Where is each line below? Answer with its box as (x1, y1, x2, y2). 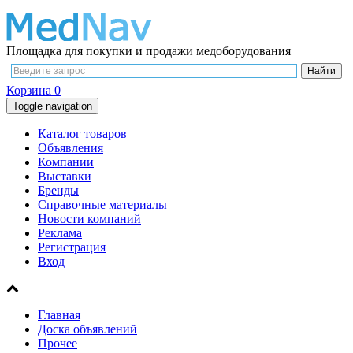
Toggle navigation (13, 100, 92, 112)
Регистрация (38, 240, 106, 254)
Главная (38, 308, 80, 321)
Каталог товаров (38, 127, 127, 140)
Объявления (38, 141, 103, 154)
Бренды (38, 184, 79, 197)
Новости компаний (38, 212, 141, 225)
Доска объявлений (38, 322, 137, 336)
